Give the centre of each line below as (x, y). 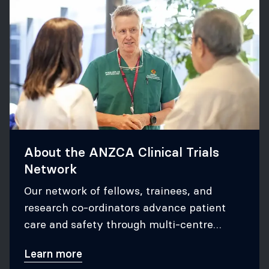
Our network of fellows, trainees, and (118, 191)
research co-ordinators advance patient (125, 207)
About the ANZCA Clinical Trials (122, 152)
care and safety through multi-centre (119, 224)
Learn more (53, 254)
